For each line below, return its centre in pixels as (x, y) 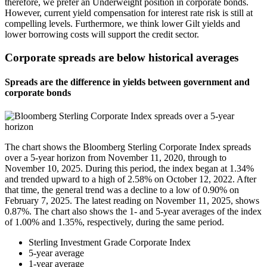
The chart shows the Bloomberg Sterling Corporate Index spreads (128, 147)
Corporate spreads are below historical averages (122, 57)
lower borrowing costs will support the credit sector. (102, 35)
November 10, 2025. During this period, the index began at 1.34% (129, 169)
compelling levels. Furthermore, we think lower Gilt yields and (122, 24)
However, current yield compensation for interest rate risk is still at (129, 13)
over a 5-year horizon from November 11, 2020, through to (116, 158)
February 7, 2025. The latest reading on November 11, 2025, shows (132, 201)
